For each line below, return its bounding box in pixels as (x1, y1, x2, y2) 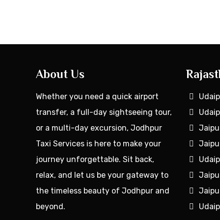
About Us (36, 67, 85, 81)
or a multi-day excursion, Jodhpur (36, 123, 163, 133)
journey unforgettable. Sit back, (36, 155, 155, 164)
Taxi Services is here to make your (36, 139, 162, 148)
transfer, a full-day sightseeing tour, (36, 108, 172, 117)
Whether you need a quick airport (36, 92, 159, 101)
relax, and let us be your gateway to (36, 170, 169, 180)
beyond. (36, 202, 66, 211)
